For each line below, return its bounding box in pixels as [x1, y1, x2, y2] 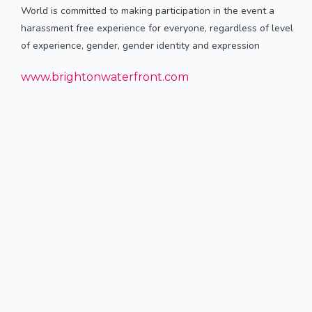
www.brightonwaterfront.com [21, 70, 189, 84]
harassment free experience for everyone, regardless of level [21, 21, 293, 35]
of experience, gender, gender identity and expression [21, 38, 260, 52]
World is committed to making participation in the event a [21, 3, 274, 17]
